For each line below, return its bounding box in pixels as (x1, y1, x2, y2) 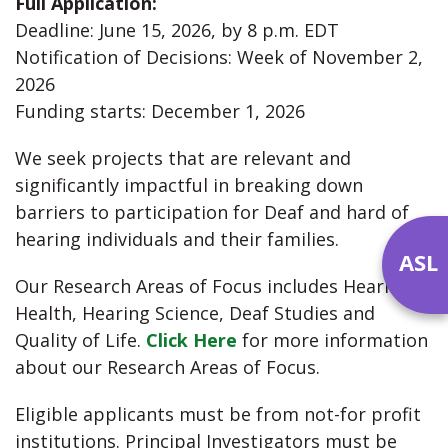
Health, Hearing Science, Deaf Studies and (15, 300, 375, 325)
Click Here (146, 327, 237, 352)
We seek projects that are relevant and (15, 145, 351, 170)
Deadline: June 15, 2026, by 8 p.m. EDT (15, 17, 339, 42)
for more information (237, 327, 428, 352)
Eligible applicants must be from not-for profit (15, 401, 421, 426)
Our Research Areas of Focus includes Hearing (15, 273, 411, 298)
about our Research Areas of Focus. (15, 354, 330, 379)
